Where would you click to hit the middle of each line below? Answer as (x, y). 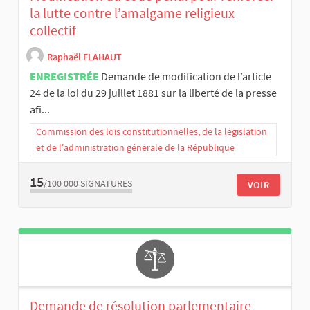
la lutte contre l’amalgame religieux (132, 13)
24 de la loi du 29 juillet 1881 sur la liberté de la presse (153, 93)
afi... (40, 110)
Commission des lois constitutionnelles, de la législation (152, 132)
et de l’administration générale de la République (135, 148)
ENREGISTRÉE (64, 76)
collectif (53, 30)
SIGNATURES (106, 183)
